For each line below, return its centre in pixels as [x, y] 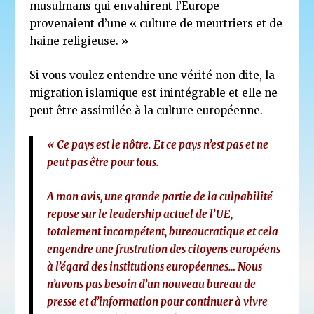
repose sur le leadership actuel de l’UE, [140, 214]
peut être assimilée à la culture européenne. [146, 111]
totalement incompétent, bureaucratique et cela [163, 232]
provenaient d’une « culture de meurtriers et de [156, 24]
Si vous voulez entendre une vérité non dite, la [152, 76]
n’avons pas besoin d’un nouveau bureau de [152, 285]
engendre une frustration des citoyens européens [164, 250]
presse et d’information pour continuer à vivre [158, 302]
